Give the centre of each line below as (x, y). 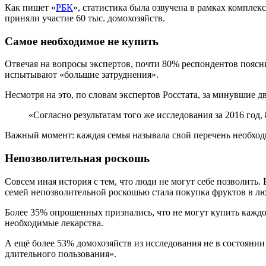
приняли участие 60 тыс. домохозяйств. (85, 18)
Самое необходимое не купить (82, 41)
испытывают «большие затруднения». (82, 75)
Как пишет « (30, 7)
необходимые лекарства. (54, 223)
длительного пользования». (61, 254)
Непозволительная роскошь (77, 158)
